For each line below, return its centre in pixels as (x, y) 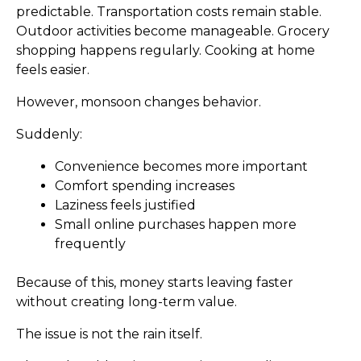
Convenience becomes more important (181, 167)
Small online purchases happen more (176, 225)
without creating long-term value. (127, 302)
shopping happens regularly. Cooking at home (166, 51)
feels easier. (53, 70)
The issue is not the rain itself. (109, 334)
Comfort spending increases (145, 186)
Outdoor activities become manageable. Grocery (173, 31)
